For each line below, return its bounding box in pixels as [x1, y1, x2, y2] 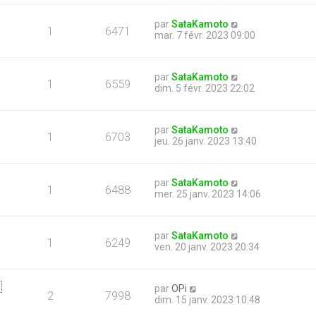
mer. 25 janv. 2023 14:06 [154, 188, 261, 200]
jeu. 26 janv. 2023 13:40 [154, 135, 257, 147]
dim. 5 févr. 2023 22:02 [154, 83, 255, 94]
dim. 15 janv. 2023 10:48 [154, 294, 260, 305]
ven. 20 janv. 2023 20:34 [154, 241, 260, 253]
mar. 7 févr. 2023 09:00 [154, 30, 255, 41]
